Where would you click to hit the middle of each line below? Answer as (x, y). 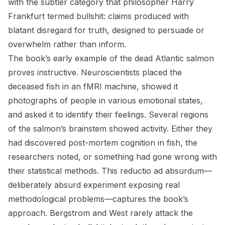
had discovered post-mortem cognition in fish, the (103, 143)
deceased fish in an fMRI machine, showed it (93, 86)
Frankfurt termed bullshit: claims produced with (98, 16)
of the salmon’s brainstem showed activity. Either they (110, 129)
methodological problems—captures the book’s (98, 199)
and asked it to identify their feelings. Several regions (108, 115)
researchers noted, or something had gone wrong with (113, 157)
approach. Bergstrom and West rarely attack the (100, 213)
